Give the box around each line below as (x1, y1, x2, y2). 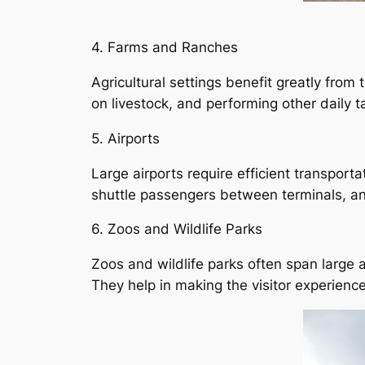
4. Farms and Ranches (91, 39, 238, 56)
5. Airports (91, 130, 160, 147)
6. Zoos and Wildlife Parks (91, 221, 262, 238)
